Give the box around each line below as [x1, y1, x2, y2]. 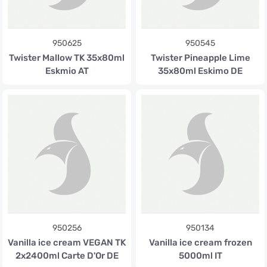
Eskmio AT [45, 66, 89, 76]
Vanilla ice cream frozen [148, 237, 252, 248]
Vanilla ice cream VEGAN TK [8, 237, 126, 248]
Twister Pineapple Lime [150, 52, 250, 63]
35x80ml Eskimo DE [158, 66, 243, 76]
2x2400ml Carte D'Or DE [15, 250, 119, 261]
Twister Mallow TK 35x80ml [9, 52, 125, 63]
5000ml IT [178, 250, 222, 261]
